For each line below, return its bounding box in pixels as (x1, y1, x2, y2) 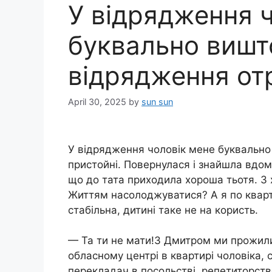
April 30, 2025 (68, 96, 126, 107)
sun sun (141, 96, 173, 107)
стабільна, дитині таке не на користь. (68, 203, 258, 216)
